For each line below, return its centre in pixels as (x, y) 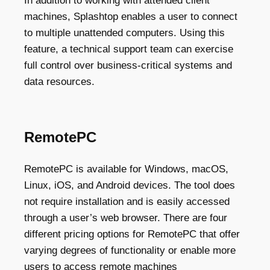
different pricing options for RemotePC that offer (132, 234)
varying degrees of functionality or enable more (130, 250)
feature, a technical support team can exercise (129, 49)
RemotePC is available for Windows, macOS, (126, 169)
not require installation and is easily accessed (127, 201)
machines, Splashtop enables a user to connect (131, 16)
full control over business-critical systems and (128, 65)
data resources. (59, 81)
